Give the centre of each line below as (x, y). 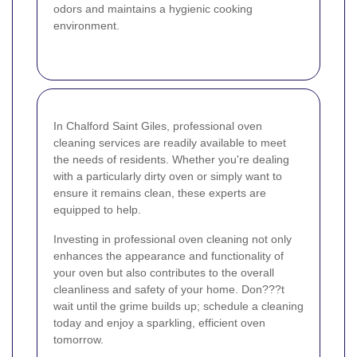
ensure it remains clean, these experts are (160, 193)
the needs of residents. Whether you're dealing (171, 160)
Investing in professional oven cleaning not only (173, 239)
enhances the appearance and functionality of (169, 256)
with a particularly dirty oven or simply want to (168, 177)
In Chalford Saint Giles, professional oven (158, 126)
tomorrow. (78, 340)
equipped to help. (97, 210)
